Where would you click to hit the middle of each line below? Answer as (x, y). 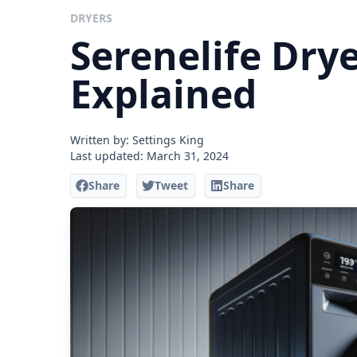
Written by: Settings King (137, 140)
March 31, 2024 (188, 156)
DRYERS (91, 18)
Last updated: (108, 156)
